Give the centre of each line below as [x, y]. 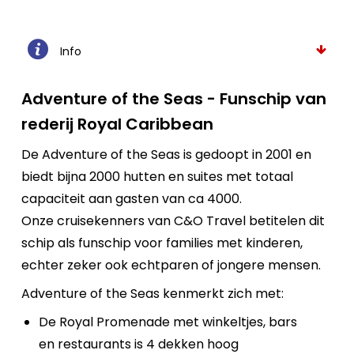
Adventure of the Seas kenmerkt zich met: [152, 294]
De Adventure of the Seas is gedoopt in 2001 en [166, 154]
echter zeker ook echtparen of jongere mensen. [171, 265]
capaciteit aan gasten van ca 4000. [131, 199]
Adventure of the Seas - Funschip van [173, 99]
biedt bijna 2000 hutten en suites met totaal [157, 177]
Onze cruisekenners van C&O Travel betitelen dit [173, 221]
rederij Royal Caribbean [117, 124]
